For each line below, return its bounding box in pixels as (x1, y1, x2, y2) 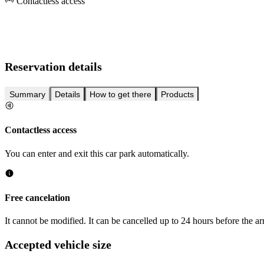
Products (161, 90, 194, 100)
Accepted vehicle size (5, 237, 111, 251)
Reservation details (5, 60, 102, 74)
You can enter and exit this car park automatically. (5, 148, 189, 159)
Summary (9, 90, 45, 100)
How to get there (90, 90, 151, 100)
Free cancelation (5, 192, 70, 203)
